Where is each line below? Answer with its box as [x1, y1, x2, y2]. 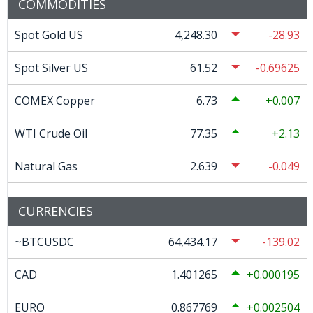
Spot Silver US [15, 59, 88, 75]
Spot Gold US [15, 27, 83, 43]
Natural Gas [15, 158, 78, 174]
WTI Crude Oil [15, 125, 87, 141]
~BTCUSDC [15, 233, 74, 249]
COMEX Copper [15, 92, 95, 108]
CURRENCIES [18, 202, 93, 219]
